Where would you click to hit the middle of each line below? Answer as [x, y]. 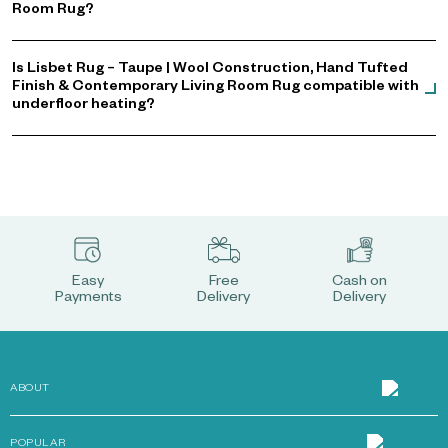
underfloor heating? [83, 106]
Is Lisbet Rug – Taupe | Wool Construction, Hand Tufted [210, 70]
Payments [88, 299]
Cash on [360, 283]
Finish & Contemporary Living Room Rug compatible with [215, 88]
